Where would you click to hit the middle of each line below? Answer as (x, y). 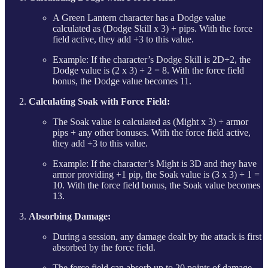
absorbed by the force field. (104, 248)
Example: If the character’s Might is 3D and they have (155, 164)
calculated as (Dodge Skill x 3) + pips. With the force (153, 29)
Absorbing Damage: (70, 217)
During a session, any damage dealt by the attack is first (157, 237)
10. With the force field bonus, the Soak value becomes (156, 185)
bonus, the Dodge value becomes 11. (122, 81)
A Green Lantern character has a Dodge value (139, 18)
